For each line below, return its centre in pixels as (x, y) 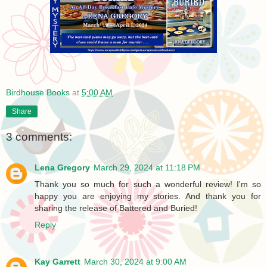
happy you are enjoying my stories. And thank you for (148, 196)
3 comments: (39, 136)
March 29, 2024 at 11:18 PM (147, 168)
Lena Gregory (62, 168)
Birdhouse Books (38, 93)
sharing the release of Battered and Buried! (116, 208)
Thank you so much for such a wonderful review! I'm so (148, 184)
